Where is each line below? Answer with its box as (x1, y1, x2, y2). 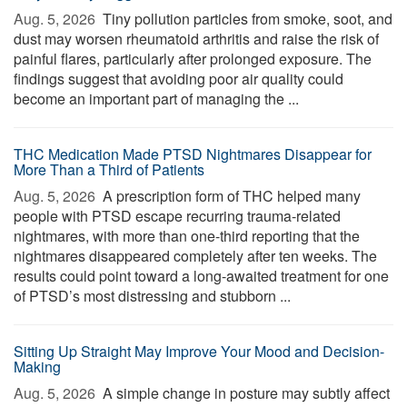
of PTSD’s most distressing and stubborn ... (14, 285, 291, 306)
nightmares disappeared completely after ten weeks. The (14, 245, 377, 266)
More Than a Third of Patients (14, 159, 204, 180)
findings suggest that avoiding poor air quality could (14, 68, 343, 89)
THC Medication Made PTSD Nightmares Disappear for (14, 144, 372, 164)
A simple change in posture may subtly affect (99, 382, 390, 403)
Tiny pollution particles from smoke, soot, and (99, 8, 392, 29)
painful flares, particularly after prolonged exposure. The (14, 48, 372, 69)
